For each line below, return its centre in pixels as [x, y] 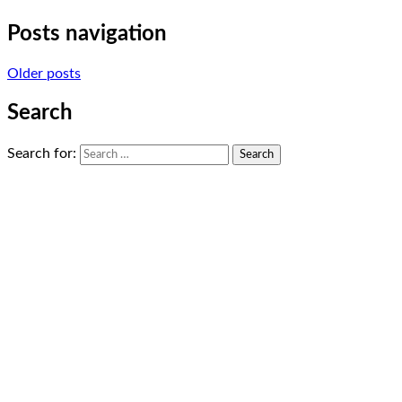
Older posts [44, 73]
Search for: [42, 153]
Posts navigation [87, 34]
